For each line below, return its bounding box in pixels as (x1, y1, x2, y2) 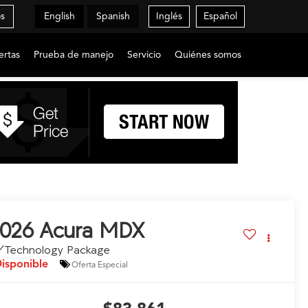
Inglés (156, 10, 182, 22)
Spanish (96, 10, 130, 22)
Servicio (127, 49, 161, 60)
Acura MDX (40, 219, 144, 243)
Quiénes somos (175, 49, 241, 60)
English (43, 10, 75, 22)
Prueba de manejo (34, 49, 113, 60)
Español (203, 10, 237, 22)
